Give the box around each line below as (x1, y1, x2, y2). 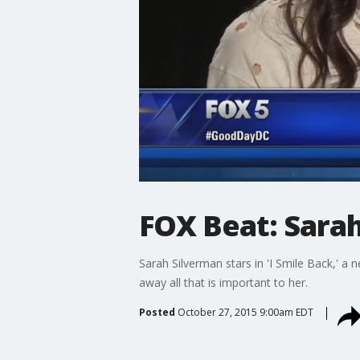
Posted (138, 305, 175, 319)
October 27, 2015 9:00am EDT (177, 305, 313, 319)
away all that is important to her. (138, 274, 308, 290)
